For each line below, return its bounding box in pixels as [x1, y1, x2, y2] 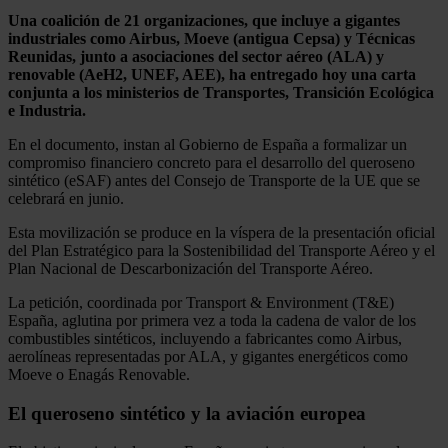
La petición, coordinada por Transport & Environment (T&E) [8, 293, 394, 311]
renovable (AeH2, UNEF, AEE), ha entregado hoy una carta [8, 65, 416, 83]
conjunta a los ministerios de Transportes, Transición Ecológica [8, 83, 434, 101]
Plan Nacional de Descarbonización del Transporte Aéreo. [8, 259, 373, 277]
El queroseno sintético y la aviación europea [8, 402, 366, 424]
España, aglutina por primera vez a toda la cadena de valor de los [8, 311, 416, 329]
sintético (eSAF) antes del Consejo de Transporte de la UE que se [8, 171, 420, 189]
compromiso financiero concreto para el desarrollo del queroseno [8, 153, 415, 171]
